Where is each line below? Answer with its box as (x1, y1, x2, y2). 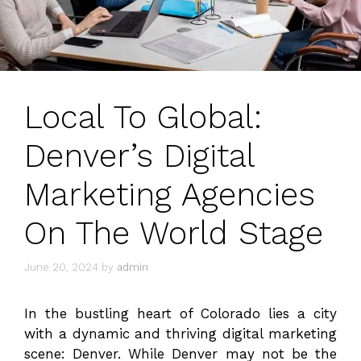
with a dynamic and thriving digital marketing (24, 326, 337, 342)
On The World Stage (24, 214, 323, 252)
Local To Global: (24, 98, 262, 136)
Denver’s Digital (24, 136, 255, 175)
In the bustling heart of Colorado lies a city (24, 305, 337, 322)
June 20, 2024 (24, 261, 98, 274)
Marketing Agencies (24, 175, 315, 214)
